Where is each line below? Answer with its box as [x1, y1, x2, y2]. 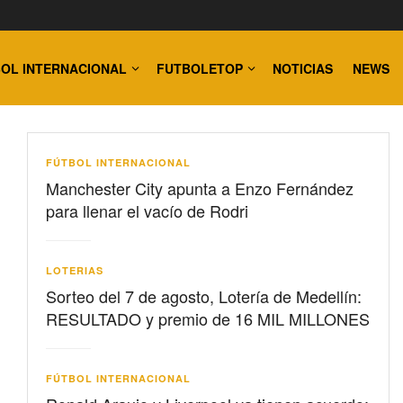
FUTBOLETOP [157, 58, 243, 77]
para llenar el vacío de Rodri [46, 199, 248, 222]
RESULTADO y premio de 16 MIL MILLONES [46, 307, 370, 330]
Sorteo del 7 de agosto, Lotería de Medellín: [46, 284, 362, 308]
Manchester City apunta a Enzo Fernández [46, 176, 354, 200]
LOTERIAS [46, 264, 103, 277]
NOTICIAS [273, 58, 333, 77]
